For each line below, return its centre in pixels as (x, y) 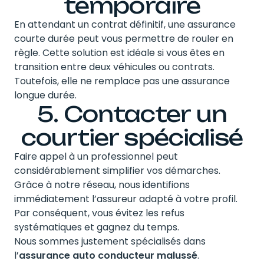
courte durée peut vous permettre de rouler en (124, 38)
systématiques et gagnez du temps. (97, 227)
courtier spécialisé (132, 137)
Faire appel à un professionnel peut (96, 156)
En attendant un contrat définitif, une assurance (125, 24)
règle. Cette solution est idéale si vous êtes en (119, 52)
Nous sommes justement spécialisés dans (110, 241)
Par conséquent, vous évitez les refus (99, 213)
